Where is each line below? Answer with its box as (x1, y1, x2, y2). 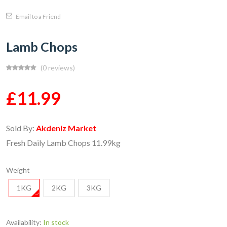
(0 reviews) (41, 63, 75, 72)
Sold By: (6, 123, 36, 133)
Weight (6, 166, 30, 174)
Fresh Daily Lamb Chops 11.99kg (6, 138, 121, 147)
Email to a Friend (15, 13, 61, 20)
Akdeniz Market (36, 123, 96, 133)
